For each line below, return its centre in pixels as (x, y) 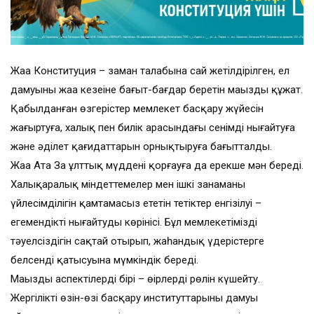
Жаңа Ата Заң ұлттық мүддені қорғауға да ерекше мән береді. (157, 166)
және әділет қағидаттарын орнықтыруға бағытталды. (141, 147)
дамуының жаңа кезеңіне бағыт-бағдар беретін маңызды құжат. (157, 90)
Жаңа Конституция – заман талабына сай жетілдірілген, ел (150, 71)
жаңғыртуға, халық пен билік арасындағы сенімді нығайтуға (153, 128)
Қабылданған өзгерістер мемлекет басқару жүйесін (137, 109)
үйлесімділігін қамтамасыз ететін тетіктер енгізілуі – (136, 204)
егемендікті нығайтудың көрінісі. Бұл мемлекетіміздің (134, 223)
